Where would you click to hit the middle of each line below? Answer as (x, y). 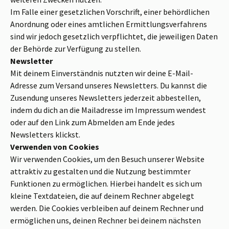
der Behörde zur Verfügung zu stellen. (76, 49)
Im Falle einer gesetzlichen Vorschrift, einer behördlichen (110, 12)
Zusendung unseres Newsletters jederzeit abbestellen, (106, 98)
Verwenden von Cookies (55, 147)
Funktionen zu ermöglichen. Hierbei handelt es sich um (106, 184)
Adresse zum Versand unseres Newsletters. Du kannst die (109, 86)
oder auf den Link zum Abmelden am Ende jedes (93, 122)
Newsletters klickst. (45, 135)
